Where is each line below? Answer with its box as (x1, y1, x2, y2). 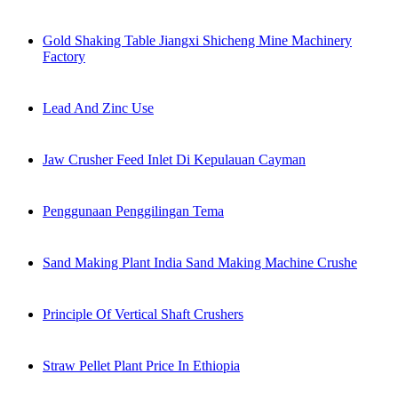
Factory (43, 49, 85, 64)
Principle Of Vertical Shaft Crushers (43, 306, 243, 322)
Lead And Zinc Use (43, 100, 154, 115)
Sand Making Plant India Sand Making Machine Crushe (43, 255, 357, 270)
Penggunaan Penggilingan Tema (43, 203, 224, 219)
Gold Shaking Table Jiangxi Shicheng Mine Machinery (43, 33, 352, 48)
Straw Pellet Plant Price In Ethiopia (43, 358, 240, 373)
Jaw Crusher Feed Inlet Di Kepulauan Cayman (43, 152, 306, 167)
